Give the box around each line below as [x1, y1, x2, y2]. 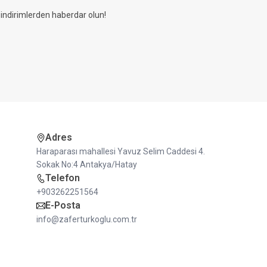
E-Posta [45, 200, 80, 211]
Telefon [45, 172, 80, 184]
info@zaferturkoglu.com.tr [36, 215, 137, 224]
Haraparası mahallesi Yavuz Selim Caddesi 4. [36, 147, 205, 156]
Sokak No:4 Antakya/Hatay [36, 160, 137, 169]
